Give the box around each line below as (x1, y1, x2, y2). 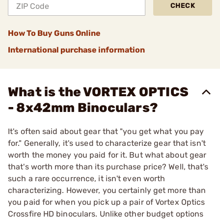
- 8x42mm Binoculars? (8, 100, 158, 115)
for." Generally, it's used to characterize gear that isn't (8, 138, 206, 148)
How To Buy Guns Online (8, 28, 101, 38)
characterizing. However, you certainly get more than (8, 186, 206, 195)
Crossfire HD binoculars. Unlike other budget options (8, 209, 204, 219)
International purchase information (8, 45, 145, 55)
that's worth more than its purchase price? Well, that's (8, 162, 209, 171)
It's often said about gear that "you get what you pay (8, 127, 204, 136)
